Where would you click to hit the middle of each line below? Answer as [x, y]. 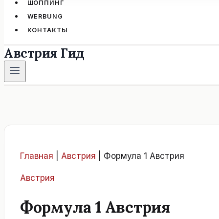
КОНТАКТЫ [47, 30]
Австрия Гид [44, 53]
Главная [37, 156]
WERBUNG [45, 16]
